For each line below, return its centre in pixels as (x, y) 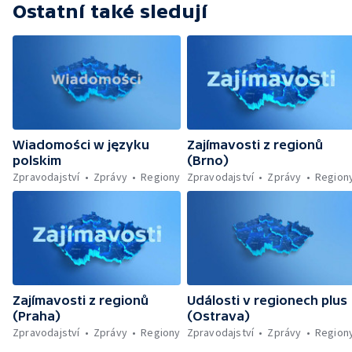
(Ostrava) (218, 316)
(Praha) (37, 316)
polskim (37, 161)
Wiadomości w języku (81, 145)
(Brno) (207, 161)
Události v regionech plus (267, 301)
